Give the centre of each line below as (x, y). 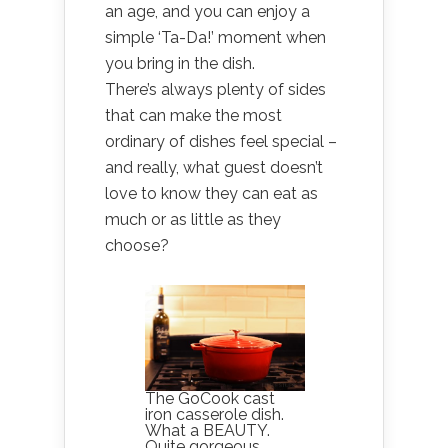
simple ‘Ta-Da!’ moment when (215, 37)
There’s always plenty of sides (215, 89)
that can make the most (193, 115)
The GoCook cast (210, 399)
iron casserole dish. (214, 415)
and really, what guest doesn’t (214, 167)
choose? (137, 245)
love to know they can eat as (211, 193)
